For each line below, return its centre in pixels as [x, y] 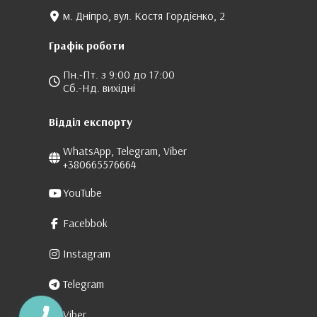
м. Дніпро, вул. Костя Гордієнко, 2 [144, 16]
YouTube [82, 193]
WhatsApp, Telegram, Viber [125, 151]
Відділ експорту [91, 122]
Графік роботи [87, 46]
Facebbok [85, 223]
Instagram [87, 254]
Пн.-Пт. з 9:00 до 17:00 [119, 75]
